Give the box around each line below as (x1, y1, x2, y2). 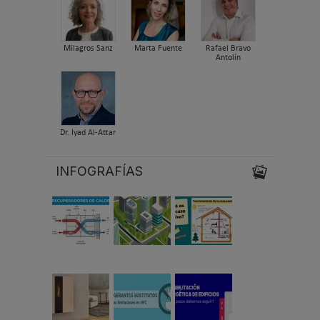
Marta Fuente (134, 44, 182, 53)
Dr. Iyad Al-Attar (60, 128, 116, 137)
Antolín (215, 53, 241, 62)
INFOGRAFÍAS (56, 164, 143, 179)
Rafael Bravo (205, 44, 251, 53)
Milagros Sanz (63, 44, 113, 53)
